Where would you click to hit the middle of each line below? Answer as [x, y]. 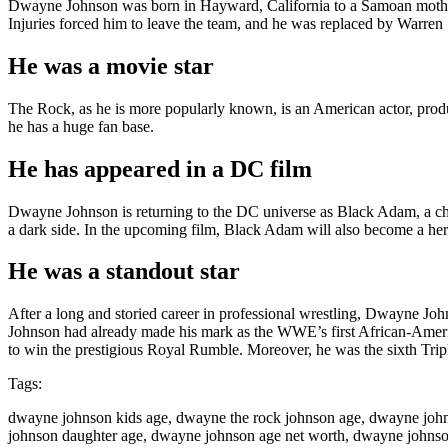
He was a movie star [111, 65]
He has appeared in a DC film [160, 168]
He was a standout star [124, 271]
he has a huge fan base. [81, 126]
